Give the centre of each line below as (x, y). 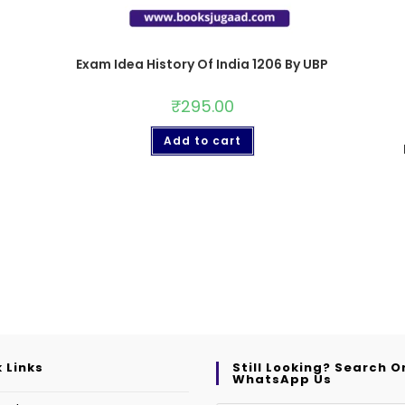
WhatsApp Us (282, 380)
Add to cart (202, 140)
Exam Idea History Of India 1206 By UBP (202, 64)
